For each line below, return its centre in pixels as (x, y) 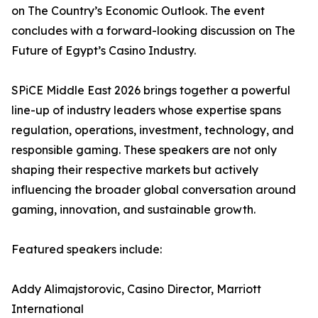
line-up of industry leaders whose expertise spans (146, 110)
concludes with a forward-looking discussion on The (153, 31)
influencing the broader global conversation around (154, 190)
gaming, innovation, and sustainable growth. (133, 209)
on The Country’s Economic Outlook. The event (138, 11)
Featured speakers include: (87, 249)
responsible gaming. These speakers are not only (144, 150)
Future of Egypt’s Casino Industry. (104, 50)
